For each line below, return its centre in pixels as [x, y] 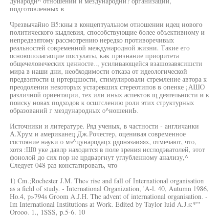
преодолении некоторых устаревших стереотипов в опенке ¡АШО [107, 87]
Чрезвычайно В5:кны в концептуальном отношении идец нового [106, 24]
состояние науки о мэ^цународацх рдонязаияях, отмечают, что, [103, 142]
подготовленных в [37, 9]
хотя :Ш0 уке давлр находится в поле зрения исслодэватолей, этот [107, 149]
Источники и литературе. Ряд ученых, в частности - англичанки [104, 126]
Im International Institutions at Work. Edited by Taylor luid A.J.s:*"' [105, 204]
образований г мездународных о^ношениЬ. [74, 110]
